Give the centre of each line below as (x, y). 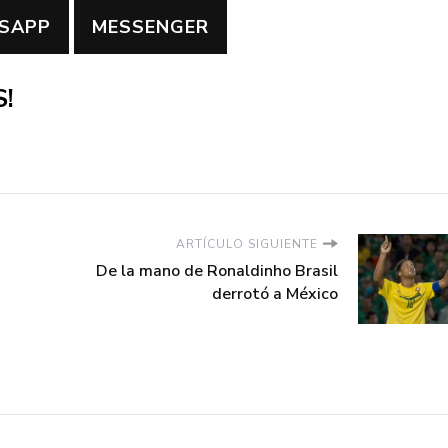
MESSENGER (150, 27)
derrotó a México (275, 293)
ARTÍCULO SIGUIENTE (247, 243)
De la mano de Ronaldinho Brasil (217, 270)
